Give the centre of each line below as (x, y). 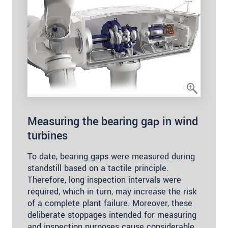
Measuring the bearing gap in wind (113, 121)
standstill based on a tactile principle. (98, 168)
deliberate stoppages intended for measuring (112, 215)
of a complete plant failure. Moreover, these (110, 203)
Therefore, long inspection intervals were (104, 180)
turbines (48, 136)
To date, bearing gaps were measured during (111, 156)
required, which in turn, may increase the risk (112, 191)
